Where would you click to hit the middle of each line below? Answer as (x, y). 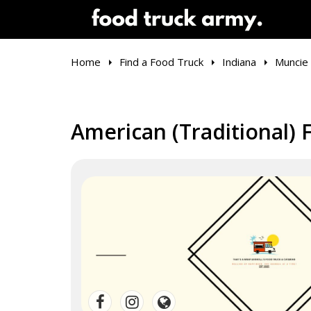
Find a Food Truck (161, 62)
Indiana (239, 62)
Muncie (292, 62)
